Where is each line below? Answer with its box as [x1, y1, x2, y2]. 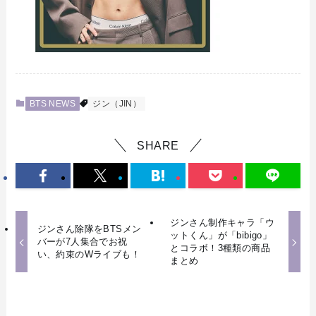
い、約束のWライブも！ [37, 249, 141, 260]
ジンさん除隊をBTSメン [37, 224, 142, 235]
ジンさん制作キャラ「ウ [170, 217, 274, 229]
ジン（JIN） [92, 99, 142, 109]
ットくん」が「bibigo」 [170, 230, 272, 241]
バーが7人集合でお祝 [37, 236, 128, 248]
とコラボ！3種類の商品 [170, 243, 270, 254]
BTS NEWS [29, 99, 76, 109]
